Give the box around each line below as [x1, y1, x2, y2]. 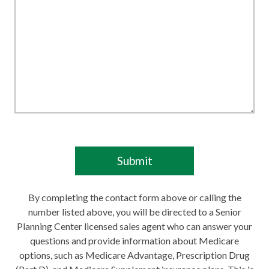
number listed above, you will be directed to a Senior [28, 206, 241, 218]
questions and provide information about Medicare [30, 235, 239, 247]
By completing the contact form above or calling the [28, 192, 241, 204]
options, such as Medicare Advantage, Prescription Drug [19, 249, 250, 261]
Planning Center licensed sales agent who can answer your [17, 220, 252, 232]
